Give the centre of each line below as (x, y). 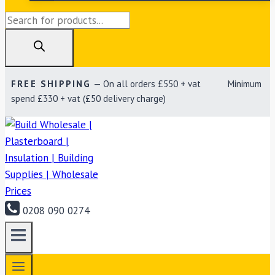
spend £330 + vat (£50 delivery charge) (88, 99)
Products (24, 19)
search (19, 36)
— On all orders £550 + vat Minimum (176, 84)
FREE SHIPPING (51, 84)
